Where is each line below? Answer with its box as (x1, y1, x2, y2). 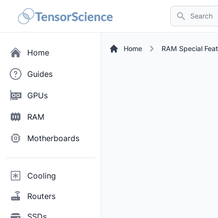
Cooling (27, 171, 56, 181)
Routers (27, 191, 55, 201)
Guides (27, 69, 53, 79)
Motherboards (27, 133, 79, 143)
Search (170, 6, 195, 16)
